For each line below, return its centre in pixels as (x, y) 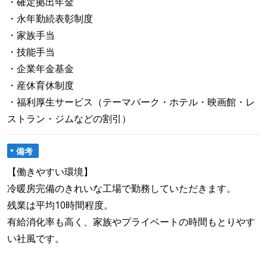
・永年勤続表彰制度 (51, 18)
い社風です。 (36, 239)
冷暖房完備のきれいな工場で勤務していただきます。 (122, 189)
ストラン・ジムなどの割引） (69, 118)
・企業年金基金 (42, 68)
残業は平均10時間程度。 (60, 205)
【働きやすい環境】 (50, 172)
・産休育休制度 (41, 85)
